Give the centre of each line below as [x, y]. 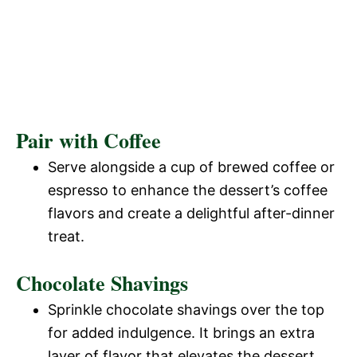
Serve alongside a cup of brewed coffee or [191, 167]
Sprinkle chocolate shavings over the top [186, 309]
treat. [66, 236]
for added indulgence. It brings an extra [181, 332]
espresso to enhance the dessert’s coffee [188, 190]
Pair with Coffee [88, 140]
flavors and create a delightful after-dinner [191, 213]
